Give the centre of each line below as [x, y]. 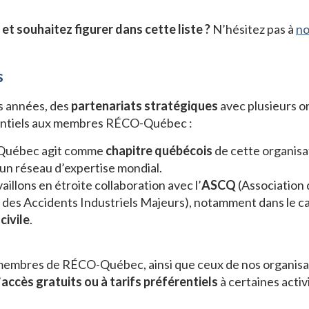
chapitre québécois [159, 151]
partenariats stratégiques [144, 106]
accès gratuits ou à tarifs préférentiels [110, 282]
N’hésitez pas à [253, 29]
